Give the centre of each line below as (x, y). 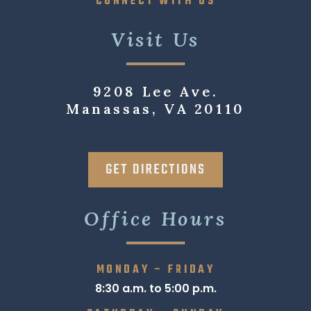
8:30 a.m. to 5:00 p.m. (155, 288)
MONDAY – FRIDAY (155, 270)
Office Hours (155, 218)
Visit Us (155, 39)
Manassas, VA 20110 (155, 108)
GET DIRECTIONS (155, 169)
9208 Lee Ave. (155, 91)
